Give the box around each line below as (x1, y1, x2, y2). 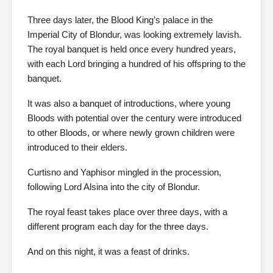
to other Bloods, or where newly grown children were (27, 127, 235, 138)
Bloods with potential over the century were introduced (27, 113, 241, 123)
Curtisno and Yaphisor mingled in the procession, (27, 167, 221, 177)
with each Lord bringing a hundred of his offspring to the (27, 58, 246, 69)
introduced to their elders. (27, 142, 127, 152)
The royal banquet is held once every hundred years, (27, 44, 236, 54)
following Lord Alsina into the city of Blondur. (27, 182, 200, 192)
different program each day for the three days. (27, 221, 208, 232)
